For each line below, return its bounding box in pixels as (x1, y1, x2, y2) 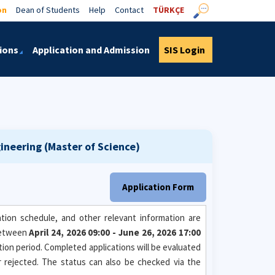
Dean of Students (16, 4, 80, 15)
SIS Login (164, 44, 205, 56)
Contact (115, 4, 144, 15)
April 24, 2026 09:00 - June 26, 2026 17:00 (29, 226, 201, 238)
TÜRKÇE (153, 4, 184, 15)
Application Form (122, 181, 194, 193)
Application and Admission (33, 44, 150, 56)
